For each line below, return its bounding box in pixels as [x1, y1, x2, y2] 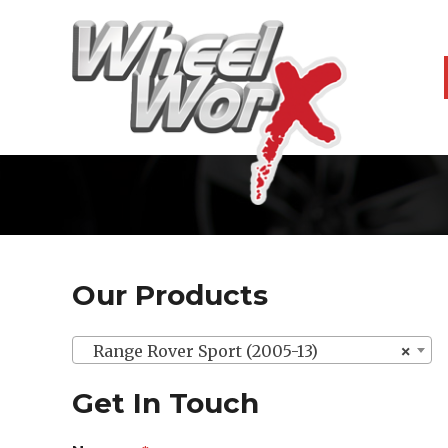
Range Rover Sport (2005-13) [81, 340, 318, 361]
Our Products [72, 278, 268, 312]
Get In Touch [72, 385, 259, 420]
